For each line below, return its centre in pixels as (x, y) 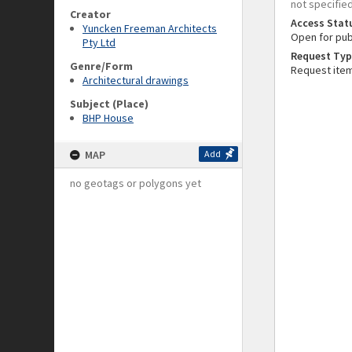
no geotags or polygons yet (136, 183)
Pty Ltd (99, 42)
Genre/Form (101, 66)
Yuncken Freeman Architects (150, 28)
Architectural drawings (136, 80)
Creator (90, 14)
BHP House (108, 118)
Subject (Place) (109, 104)
